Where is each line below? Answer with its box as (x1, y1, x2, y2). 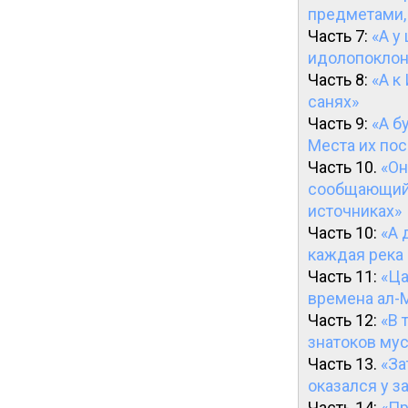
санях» (308, 92, 359, 111)
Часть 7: (308, 26, 372, 46)
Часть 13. (308, 354, 381, 373)
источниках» (308, 201, 402, 220)
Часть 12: (308, 311, 381, 330)
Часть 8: (308, 70, 372, 89)
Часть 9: (308, 114, 372, 133)
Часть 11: (308, 267, 381, 286)
